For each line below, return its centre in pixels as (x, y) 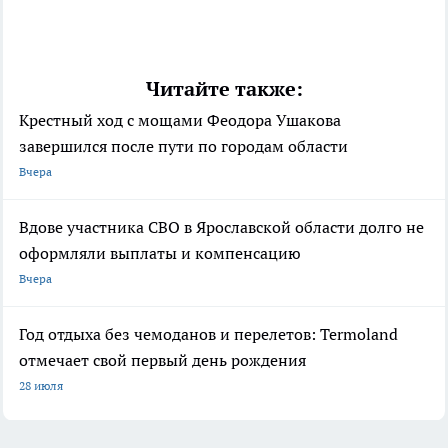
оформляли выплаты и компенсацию (160, 252)
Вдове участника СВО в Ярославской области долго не (221, 226)
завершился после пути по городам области (183, 145)
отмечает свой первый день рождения (162, 359)
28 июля (41, 385)
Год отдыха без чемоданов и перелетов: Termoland (208, 333)
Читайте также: (224, 88)
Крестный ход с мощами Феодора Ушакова (180, 119)
